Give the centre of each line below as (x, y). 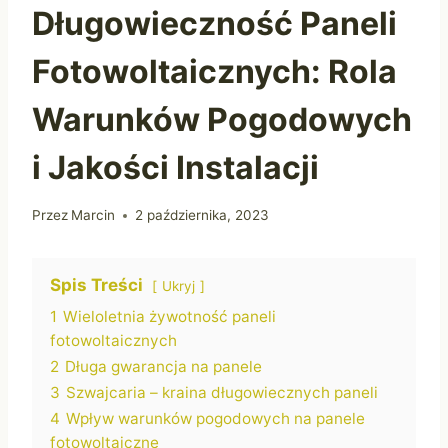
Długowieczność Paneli (214, 23)
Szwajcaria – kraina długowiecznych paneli (222, 393)
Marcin (93, 215)
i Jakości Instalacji (175, 167)
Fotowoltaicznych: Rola (214, 71)
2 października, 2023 (202, 215)
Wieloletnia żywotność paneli (169, 317)
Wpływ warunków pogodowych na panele (215, 419)
